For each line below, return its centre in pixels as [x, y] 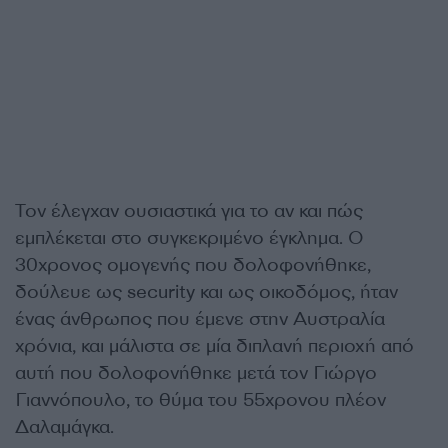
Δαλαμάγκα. [64, 427]
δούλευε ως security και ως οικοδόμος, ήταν [206, 292]
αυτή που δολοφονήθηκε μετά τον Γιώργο [196, 373]
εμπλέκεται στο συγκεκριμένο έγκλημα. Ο [189, 238]
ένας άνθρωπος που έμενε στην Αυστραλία [200, 319]
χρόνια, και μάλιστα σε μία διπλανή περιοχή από [214, 346]
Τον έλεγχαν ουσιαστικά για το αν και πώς [189, 211]
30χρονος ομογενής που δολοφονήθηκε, [193, 265]
